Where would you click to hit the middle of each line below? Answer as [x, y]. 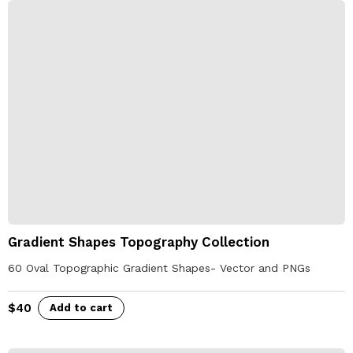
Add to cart [81, 308]
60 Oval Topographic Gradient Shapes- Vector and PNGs [159, 268]
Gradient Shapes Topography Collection [139, 242]
